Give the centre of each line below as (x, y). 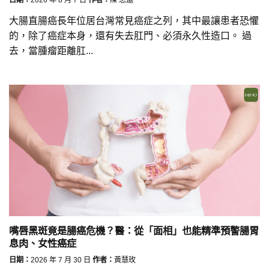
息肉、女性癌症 (43, 243)
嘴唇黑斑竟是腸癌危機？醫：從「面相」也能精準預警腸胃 (134, 231)
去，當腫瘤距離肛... (51, 51)
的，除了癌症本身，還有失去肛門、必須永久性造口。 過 (130, 36)
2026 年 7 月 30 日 (61, 260)
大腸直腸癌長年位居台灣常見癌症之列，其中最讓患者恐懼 (134, 21)
